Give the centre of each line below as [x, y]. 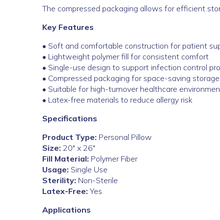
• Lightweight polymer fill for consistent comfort [125, 57]
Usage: [55, 170]
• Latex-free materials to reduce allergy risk [117, 100]
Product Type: [69, 137]
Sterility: [59, 180]
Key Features [68, 27]
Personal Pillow [124, 137]
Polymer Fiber [113, 159]
